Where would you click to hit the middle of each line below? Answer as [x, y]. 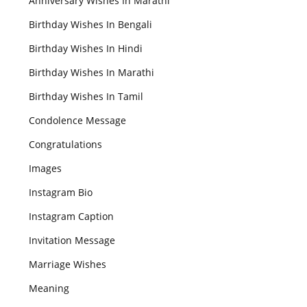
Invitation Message [72, 240]
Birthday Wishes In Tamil [86, 96]
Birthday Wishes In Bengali [90, 24]
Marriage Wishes [67, 264]
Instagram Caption [71, 216]
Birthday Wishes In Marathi [91, 72]
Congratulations [65, 144]
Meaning [49, 288]
